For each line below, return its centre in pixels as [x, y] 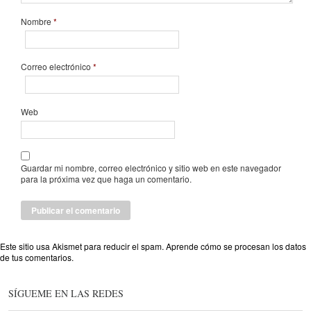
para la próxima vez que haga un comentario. [106, 178]
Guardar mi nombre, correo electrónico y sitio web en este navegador [151, 167]
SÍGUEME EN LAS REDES [66, 293]
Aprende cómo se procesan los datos [236, 246]
